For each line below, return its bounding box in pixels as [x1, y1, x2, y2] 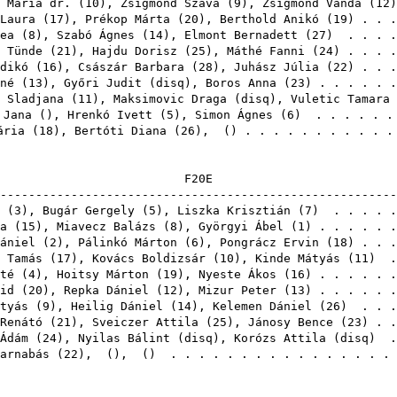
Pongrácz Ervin [220, 236, 319, 249]
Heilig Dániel [71, 300, 163, 313]
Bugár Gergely [43, 204, 135, 217]
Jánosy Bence [248, 315, 333, 329]
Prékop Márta [85, 12, 170, 26]
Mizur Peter [198, 284, 276, 297]
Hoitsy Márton [57, 268, 149, 281]
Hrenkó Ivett [67, 108, 152, 121]
